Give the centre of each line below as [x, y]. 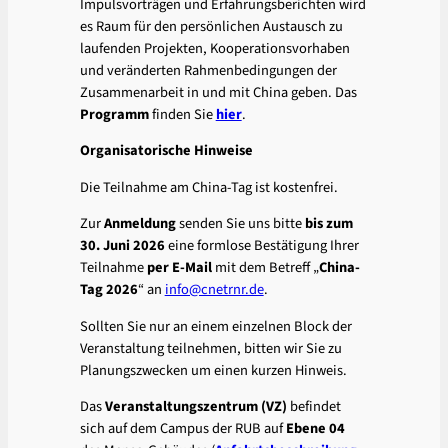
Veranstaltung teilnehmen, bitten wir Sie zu [210, 348]
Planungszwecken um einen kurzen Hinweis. [213, 370]
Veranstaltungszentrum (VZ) [195, 407]
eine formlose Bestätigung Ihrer [261, 246]
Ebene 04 [315, 429]
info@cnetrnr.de [214, 290]
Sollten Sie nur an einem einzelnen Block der [215, 326]
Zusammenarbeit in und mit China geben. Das [218, 92]
